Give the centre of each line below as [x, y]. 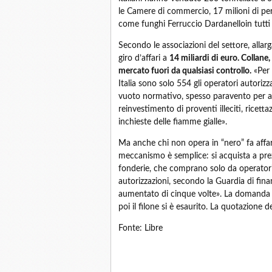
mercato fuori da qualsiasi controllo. [185, 71]
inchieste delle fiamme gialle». [173, 122]
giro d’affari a [144, 58]
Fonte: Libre [141, 228]
